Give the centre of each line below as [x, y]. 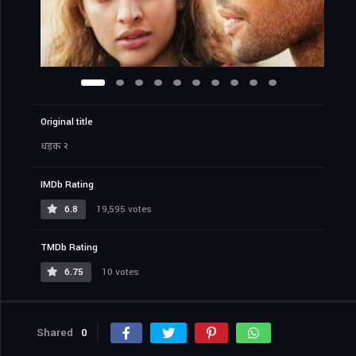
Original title [67, 122]
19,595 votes [123, 210]
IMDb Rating [67, 185]
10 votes [119, 273]
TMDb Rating [69, 248]
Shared [55, 333]
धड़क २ [54, 147]
